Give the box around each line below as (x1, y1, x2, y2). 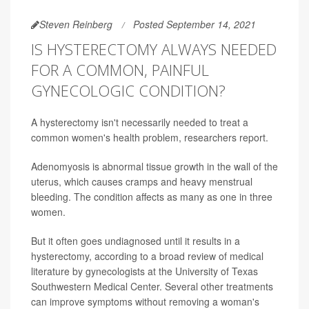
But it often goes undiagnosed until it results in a (31, 234, 240, 248)
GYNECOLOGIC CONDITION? (31, 80, 226, 101)
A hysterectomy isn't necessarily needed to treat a (31, 115, 248, 130)
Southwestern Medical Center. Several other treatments (31, 279, 273, 294)
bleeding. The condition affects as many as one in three (31, 190, 272, 204)
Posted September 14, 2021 (133, 17, 256, 32)
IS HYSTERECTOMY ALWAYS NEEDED (31, 39, 277, 60)
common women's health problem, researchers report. (31, 130, 268, 145)
